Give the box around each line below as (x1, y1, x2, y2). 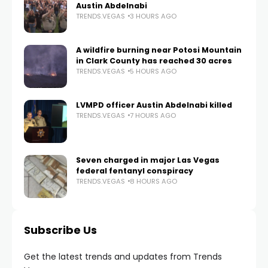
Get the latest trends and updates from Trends (24, 250, 222, 263)
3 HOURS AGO (130, 11, 176, 21)
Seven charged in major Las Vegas (76, 154, 220, 165)
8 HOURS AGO (130, 176, 177, 186)
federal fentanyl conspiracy (76, 165, 193, 176)
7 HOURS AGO (130, 110, 176, 120)
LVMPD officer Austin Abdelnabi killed (76, 99, 232, 110)
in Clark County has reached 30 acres (76, 55, 232, 66)
